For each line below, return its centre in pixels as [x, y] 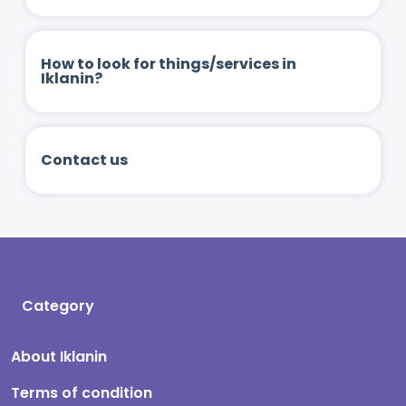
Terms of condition [82, 393]
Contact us [84, 160]
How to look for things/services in [169, 64]
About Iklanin [59, 357]
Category [58, 306]
